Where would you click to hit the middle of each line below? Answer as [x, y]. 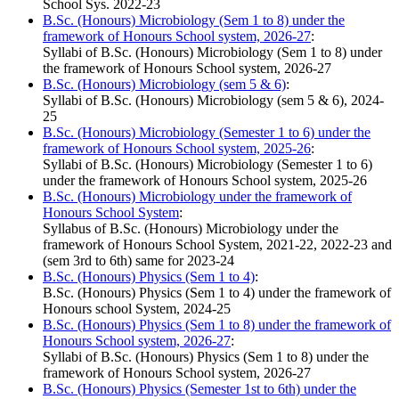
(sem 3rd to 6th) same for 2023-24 [138, 261]
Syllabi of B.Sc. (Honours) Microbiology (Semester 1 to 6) [208, 165]
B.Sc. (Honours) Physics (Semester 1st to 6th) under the [199, 389]
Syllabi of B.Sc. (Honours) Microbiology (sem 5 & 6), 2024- [213, 101]
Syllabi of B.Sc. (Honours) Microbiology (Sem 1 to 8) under [212, 53]
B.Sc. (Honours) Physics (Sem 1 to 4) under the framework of [217, 293]
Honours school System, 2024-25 [137, 309]
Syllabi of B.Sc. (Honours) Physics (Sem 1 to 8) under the [206, 357]
